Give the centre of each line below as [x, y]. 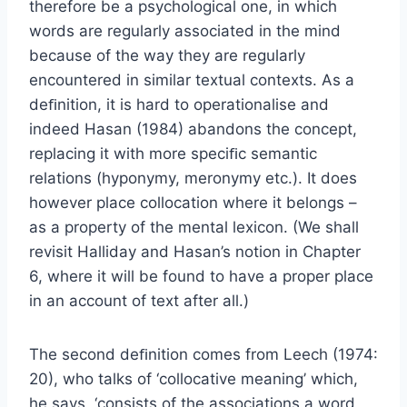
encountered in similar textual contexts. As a [192, 79]
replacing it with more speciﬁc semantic [173, 153]
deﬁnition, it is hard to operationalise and [179, 104]
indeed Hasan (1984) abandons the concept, [193, 129]
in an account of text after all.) [139, 300]
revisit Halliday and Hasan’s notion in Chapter [195, 251]
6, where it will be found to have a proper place [201, 276]
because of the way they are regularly [167, 55]
